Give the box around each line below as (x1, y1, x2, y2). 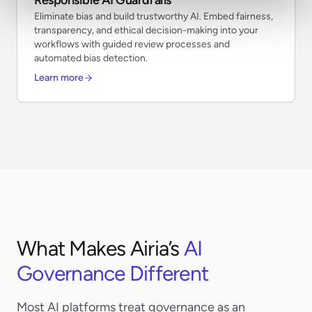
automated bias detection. (34, 52, 148, 64)
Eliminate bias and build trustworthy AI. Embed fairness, (34, 10, 273, 22)
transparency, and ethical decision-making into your (34, 24, 258, 36)
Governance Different (17, 260, 208, 286)
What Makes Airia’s (17, 235, 180, 261)
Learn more (34, 71, 84, 84)
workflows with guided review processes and (34, 38, 230, 50)
